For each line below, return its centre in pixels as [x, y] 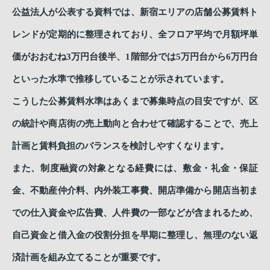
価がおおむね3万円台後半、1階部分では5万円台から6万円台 [135, 56]
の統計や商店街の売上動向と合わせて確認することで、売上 [135, 123]
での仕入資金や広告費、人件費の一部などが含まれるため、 [135, 212]
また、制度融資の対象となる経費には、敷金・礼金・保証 [135, 168]
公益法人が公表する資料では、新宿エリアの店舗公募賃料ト [135, 12]
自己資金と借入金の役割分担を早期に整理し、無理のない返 [135, 235]
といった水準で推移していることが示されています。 [121, 79]
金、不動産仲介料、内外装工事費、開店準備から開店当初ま [135, 190]
